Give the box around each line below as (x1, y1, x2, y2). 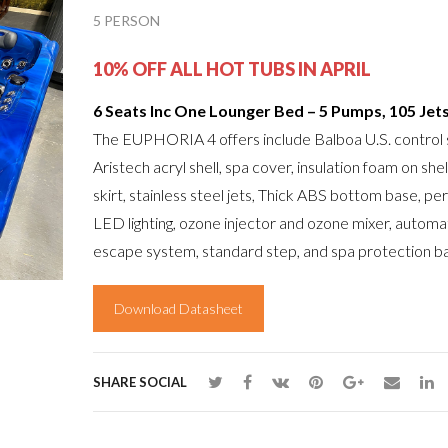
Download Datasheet (113, 300, 243, 318)
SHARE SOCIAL (92, 374, 187, 391)
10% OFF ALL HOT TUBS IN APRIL (92, 58, 371, 81)
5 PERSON (92, 11, 160, 29)
